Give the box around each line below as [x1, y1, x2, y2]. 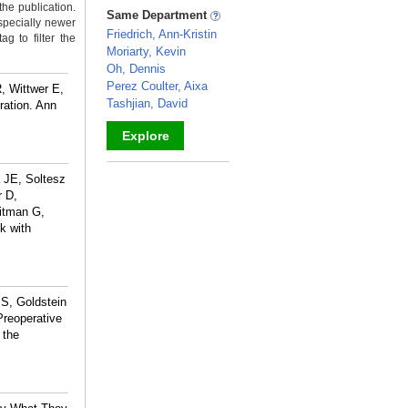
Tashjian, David [107, 97, 188, 110]
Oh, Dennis [107, 62, 166, 76]
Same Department [107, 8, 210, 22]
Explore [121, 128, 169, 143]
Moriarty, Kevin [107, 45, 186, 58]
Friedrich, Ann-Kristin [107, 27, 217, 41]
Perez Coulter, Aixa [107, 79, 208, 93]
